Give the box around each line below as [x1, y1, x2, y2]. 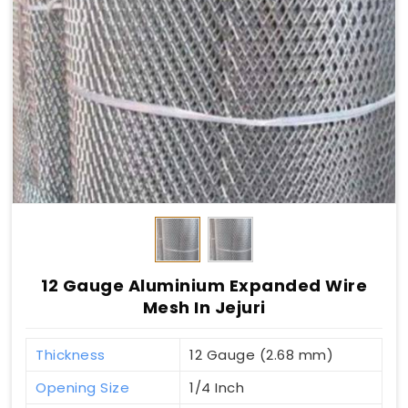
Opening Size [36, 378, 129, 398]
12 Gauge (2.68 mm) [189, 345, 333, 365]
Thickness [36, 345, 106, 365]
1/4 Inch [189, 378, 244, 398]
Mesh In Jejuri [142, 296, 266, 320]
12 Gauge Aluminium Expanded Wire [41, 274, 367, 298]
